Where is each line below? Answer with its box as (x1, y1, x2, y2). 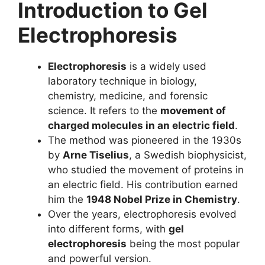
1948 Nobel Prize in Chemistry (86, 193, 237, 205)
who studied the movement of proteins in (48, 164, 244, 176)
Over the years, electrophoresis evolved (48, 208, 237, 220)
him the (48, 193, 86, 205)
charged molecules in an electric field (48, 119, 235, 131)
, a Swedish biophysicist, (129, 149, 247, 161)
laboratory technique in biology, (48, 75, 197, 87)
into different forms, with (48, 223, 169, 235)
